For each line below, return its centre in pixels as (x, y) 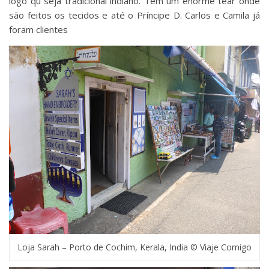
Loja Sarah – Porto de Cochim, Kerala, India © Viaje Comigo (134, 247)
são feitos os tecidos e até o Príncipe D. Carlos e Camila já (134, 15)
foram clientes (38, 30)
